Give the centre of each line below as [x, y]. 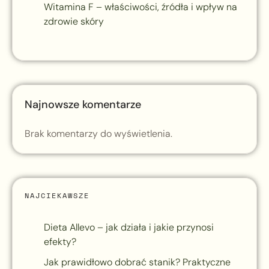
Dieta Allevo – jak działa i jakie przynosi [129, 228]
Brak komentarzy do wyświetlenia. [98, 134]
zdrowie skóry [74, 22]
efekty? [60, 242]
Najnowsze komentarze [83, 105]
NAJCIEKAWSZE [57, 196]
